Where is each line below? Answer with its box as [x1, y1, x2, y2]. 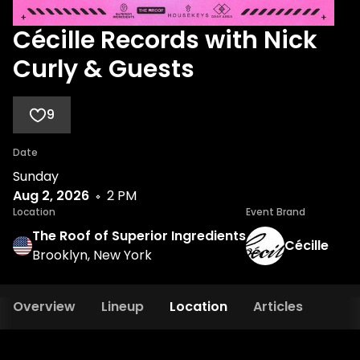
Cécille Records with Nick [13, 23, 317, 57]
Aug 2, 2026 [13, 186, 89, 205]
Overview [13, 297, 76, 316]
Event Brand [246, 205, 305, 219]
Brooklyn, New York [32, 246, 152, 264]
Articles [253, 297, 303, 316]
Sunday [13, 167, 59, 186]
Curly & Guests [13, 52, 194, 86]
